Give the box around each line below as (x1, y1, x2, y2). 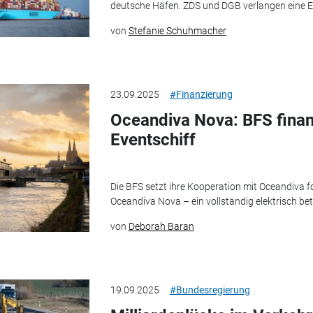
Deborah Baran (128, 220, 194, 232)
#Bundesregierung (169, 284, 250, 296)
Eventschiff (110, 130, 196, 150)
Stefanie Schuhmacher (128, 25, 226, 37)
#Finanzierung (169, 89, 233, 101)
